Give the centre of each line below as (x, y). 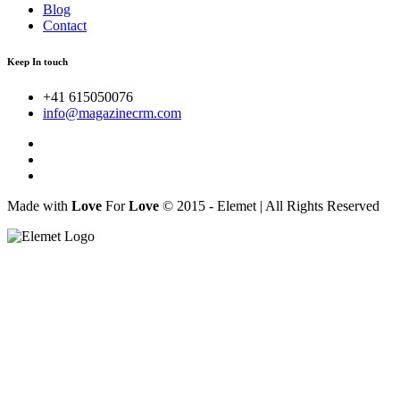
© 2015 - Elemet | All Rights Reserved (269, 205)
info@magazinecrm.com (112, 112)
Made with (39, 205)
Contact (65, 25)
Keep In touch (37, 61)
